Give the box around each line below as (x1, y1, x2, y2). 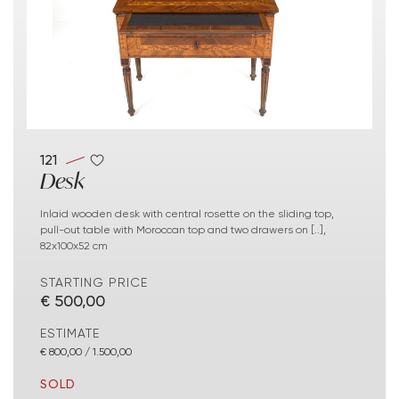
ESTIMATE (40, 326, 100, 341)
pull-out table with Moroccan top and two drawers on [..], (40, 223, 326, 237)
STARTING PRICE (40, 275, 148, 290)
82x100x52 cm (40, 239, 108, 253)
